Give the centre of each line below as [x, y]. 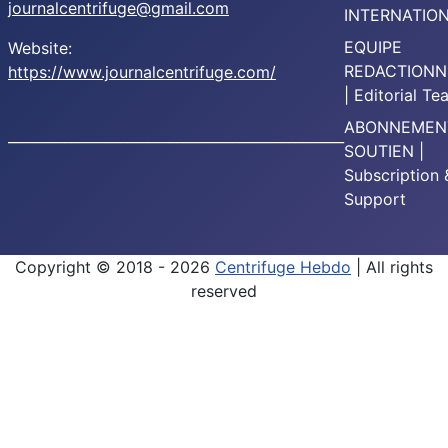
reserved [224, 291]
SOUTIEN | [384, 151]
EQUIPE [373, 47]
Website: [40, 48]
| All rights [392, 267]
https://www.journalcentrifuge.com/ [142, 72]
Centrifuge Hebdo [283, 267]
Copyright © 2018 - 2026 [115, 267]
